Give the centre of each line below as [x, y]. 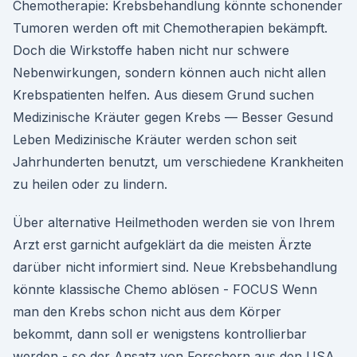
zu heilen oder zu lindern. [90, 184]
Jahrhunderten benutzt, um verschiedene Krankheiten [178, 162]
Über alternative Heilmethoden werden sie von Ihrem [174, 222]
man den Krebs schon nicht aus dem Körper [147, 312]
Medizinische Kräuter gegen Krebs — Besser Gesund [173, 117]
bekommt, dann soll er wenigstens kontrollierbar [160, 334]
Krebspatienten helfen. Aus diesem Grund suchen [163, 95]
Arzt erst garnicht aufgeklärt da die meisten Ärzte [162, 245]
